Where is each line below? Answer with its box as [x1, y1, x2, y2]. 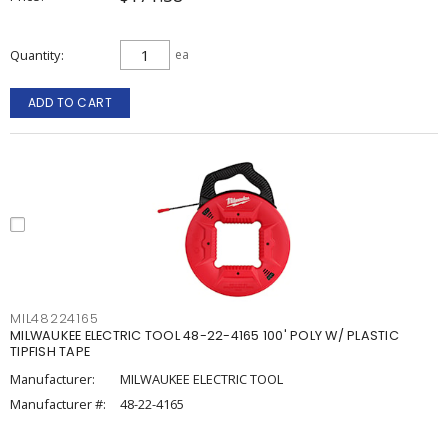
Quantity [10, 46, 60, 64]
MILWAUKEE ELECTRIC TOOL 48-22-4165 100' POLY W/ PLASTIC [10, 327, 399, 344]
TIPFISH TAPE [10, 343, 90, 360]
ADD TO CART [27, 94, 113, 111]
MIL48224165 [10, 310, 99, 327]
